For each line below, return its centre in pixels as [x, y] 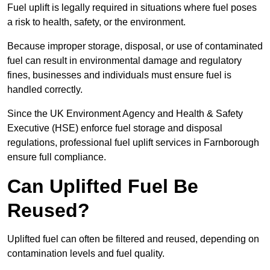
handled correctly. [46, 90]
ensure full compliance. [57, 157]
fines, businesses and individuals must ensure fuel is [119, 75]
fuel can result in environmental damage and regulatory [124, 61]
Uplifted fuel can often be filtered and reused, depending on [133, 239]
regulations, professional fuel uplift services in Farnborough [133, 143]
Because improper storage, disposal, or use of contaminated [135, 46]
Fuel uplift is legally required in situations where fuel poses [132, 8]
